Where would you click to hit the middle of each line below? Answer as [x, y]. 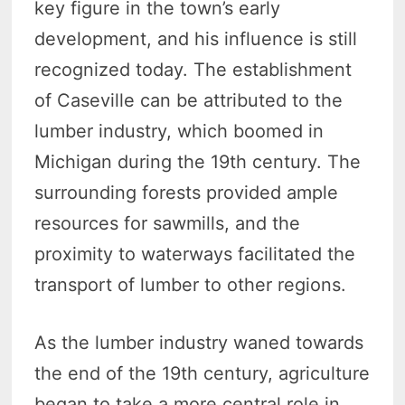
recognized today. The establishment [193, 69]
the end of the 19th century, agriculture [202, 373]
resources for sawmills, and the [168, 223]
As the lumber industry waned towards [199, 342]
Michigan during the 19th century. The [198, 161]
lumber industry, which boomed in [179, 131]
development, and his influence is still [196, 38]
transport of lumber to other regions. [191, 284]
